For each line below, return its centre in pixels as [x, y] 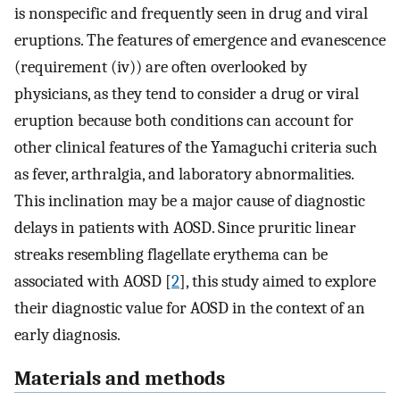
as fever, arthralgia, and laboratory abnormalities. [184, 174]
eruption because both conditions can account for [184, 120]
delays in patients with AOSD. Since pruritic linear [185, 227]
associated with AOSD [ [93, 281]
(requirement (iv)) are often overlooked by [161, 67]
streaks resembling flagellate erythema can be [171, 254]
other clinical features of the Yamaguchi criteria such [196, 147]
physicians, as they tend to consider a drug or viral [187, 93]
